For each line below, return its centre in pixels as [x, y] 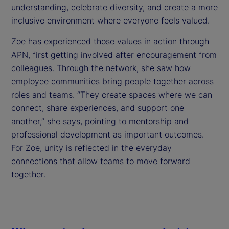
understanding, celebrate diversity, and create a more [114, 7]
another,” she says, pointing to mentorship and [100, 121]
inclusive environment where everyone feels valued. [110, 21]
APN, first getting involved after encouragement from [114, 55]
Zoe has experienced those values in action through [110, 42]
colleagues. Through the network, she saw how [101, 68]
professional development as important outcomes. [108, 135]
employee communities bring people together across [112, 82]
